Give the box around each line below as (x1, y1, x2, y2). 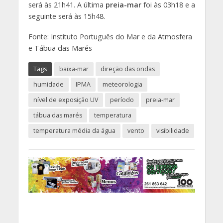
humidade (33, 80, 64, 89)
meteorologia (102, 80, 142, 89)
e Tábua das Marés (28, 43, 92, 53)
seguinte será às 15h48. (28, 11, 105, 21)
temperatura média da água (33, 126, 115, 135)
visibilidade (156, 126, 189, 135)
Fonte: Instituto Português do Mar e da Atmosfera (28, 31, 192, 41)
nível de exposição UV (33, 96, 98, 105)
